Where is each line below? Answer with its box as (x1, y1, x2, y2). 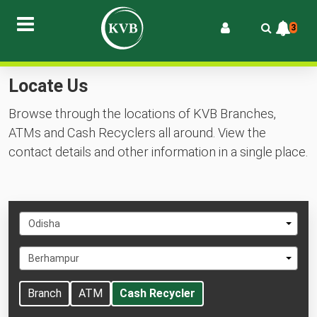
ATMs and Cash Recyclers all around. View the (8, 125, 266, 140)
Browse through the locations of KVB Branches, (8, 106, 276, 121)
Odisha (28, 218, 60, 229)
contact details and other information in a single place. (8, 144, 308, 159)
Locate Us (8, 76, 88, 96)
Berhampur (28, 253, 79, 264)
